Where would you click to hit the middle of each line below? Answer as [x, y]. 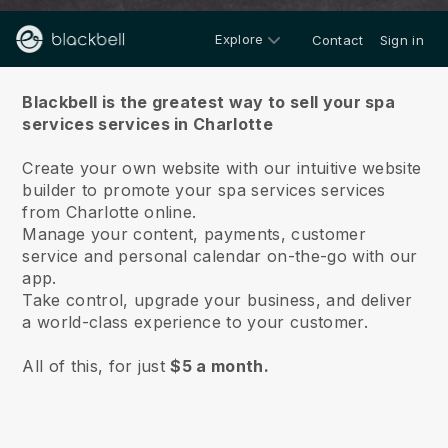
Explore [239, 38]
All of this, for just [96, 366]
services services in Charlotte [147, 124]
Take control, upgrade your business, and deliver [217, 300]
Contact [337, 40]
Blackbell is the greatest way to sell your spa [209, 102]
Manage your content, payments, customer [194, 234]
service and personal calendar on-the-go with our [220, 256]
